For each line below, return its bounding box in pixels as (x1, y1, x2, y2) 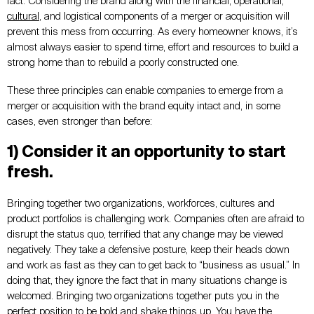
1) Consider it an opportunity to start (7, 144, 286, 161)
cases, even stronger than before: (7, 116, 152, 127)
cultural (7, 11, 39, 22)
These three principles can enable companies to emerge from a (7, 85, 283, 96)
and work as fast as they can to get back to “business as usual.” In (7, 260, 300, 271)
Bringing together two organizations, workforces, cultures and (7, 198, 275, 210)
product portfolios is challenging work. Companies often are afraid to (7, 214, 304, 225)
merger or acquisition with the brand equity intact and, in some (7, 100, 280, 111)
